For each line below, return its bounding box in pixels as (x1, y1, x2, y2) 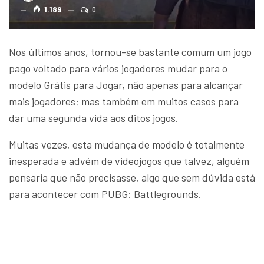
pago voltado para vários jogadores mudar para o (9, 62, 227, 75)
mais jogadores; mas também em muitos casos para (9, 95, 239, 108)
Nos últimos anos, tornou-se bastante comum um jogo (9, 45, 252, 58)
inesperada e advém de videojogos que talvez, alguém (9, 154, 249, 167)
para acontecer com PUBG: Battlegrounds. (9, 187, 202, 200)
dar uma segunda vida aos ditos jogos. (9, 111, 179, 124)
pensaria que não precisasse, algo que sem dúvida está (9, 171, 255, 184)
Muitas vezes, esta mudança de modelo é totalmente (9, 138, 245, 151)
